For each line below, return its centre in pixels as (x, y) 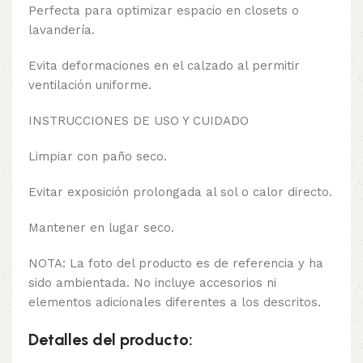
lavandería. (62, 30)
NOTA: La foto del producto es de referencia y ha (176, 264)
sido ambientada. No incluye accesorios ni (152, 283)
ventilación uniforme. (90, 85)
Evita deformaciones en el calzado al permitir (164, 66)
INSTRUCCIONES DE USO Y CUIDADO (139, 121)
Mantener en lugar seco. (101, 228)
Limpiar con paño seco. (98, 157)
